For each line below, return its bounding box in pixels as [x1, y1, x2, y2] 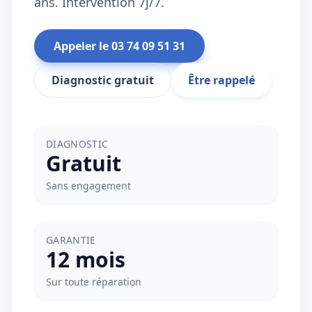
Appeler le [54, 38, 111, 54]
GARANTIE [46, 233, 96, 247]
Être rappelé [188, 72, 255, 88]
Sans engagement [46, 179, 131, 192]
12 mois [46, 245, 125, 274]
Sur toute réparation [46, 275, 141, 288]
